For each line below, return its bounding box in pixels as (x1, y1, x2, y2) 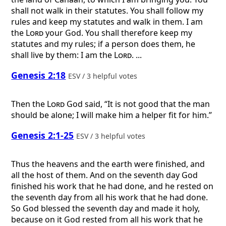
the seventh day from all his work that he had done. (11, 191, 208, 203)
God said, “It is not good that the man (65, 98, 210, 109)
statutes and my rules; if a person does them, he (11, 38, 196, 49)
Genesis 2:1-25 (11, 129, 74, 142)
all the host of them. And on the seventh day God (11, 169, 198, 181)
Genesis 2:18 (11, 69, 66, 82)
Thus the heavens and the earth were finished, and (11, 158, 205, 169)
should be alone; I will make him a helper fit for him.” (11, 109, 212, 121)
